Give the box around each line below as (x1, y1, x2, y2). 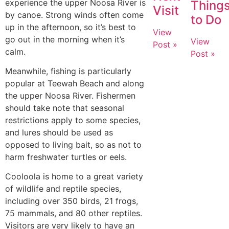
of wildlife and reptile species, (5, 184, 121, 194)
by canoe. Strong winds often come (5, 9, 144, 20)
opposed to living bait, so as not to (5, 140, 142, 150)
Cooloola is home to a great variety (5, 171, 143, 182)
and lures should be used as (5, 127, 113, 138)
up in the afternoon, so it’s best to (5, 21, 136, 32)
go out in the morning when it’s (5, 34, 125, 44)
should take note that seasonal (5, 103, 124, 113)
